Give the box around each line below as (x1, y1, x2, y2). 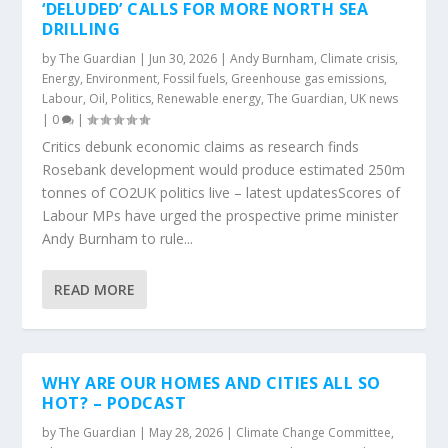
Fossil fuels (163, 70, 226, 87)
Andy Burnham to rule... (42, 229, 194, 248)
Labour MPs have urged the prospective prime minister (42, 206, 399, 225)
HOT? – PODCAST (42, 392, 187, 414)
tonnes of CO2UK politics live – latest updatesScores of (42, 183, 401, 202)
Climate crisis (320, 50, 396, 67)
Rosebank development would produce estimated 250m (42, 160, 406, 179)
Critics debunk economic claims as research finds (42, 137, 360, 156)
